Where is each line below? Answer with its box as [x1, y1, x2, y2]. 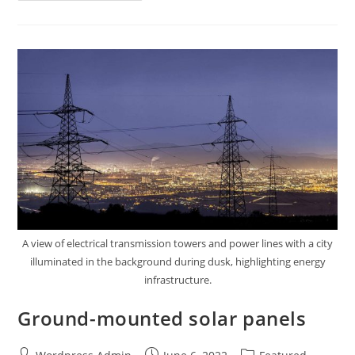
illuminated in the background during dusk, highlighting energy [29, 254, 326, 269]
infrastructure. [143, 273, 212, 288]
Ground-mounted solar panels [17, 305, 307, 332]
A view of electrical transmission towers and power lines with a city [22, 236, 333, 251]
